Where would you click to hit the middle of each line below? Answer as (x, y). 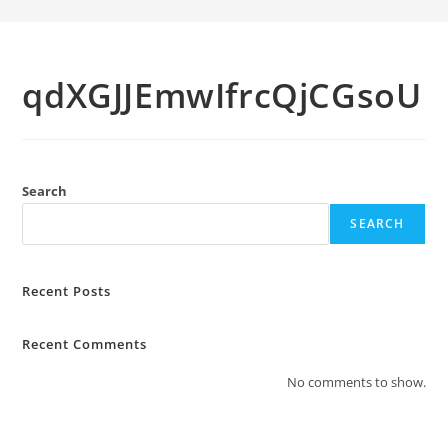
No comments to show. (356, 382)
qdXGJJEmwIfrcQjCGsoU (222, 95)
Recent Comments (85, 344)
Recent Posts (67, 291)
